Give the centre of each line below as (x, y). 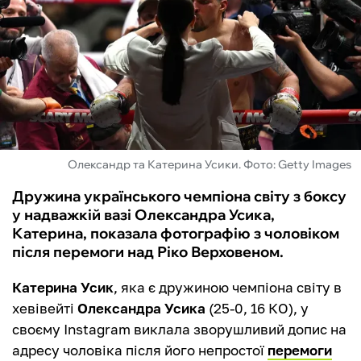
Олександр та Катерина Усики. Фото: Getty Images (210, 165)
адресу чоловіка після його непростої (140, 351)
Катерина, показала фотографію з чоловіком (176, 234)
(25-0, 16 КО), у (257, 309)
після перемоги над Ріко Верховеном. (148, 252)
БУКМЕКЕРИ (62, 118)
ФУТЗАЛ (48, 31)
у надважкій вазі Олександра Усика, (143, 215)
